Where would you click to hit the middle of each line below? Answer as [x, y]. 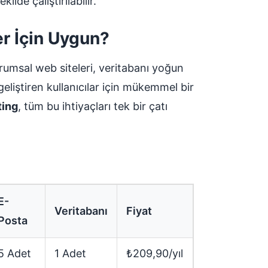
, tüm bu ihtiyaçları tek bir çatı [93, 106]
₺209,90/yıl [155, 253]
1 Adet [70, 253]
